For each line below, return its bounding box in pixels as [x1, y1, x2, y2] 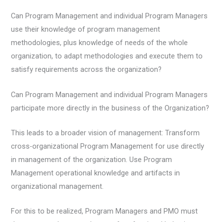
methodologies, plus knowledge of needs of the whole [11, 38, 188, 48]
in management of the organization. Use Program [11, 155, 172, 164]
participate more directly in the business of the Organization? [11, 103, 210, 112]
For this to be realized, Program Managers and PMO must [11, 207, 198, 216]
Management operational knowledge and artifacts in [11, 168, 180, 177]
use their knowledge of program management [11, 25, 161, 34]
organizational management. [11, 181, 104, 191]
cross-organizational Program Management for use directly [11, 141, 205, 151]
